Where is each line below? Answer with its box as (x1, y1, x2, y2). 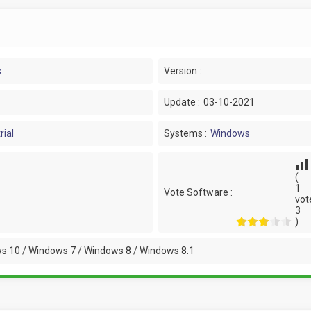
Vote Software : (163, 186, 233, 198)
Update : (163, 96, 200, 108)
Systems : (163, 128, 207, 139)
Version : (163, 65, 201, 76)
